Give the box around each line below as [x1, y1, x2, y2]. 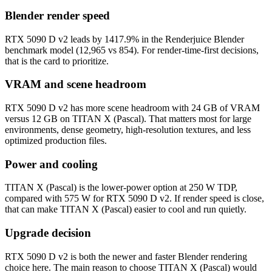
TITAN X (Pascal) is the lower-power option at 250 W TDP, [5, 182, 237, 193]
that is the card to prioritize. [5, 55, 109, 66]
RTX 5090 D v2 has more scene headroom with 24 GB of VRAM [5, 103, 260, 113]
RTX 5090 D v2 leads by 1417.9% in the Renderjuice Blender [5, 33, 244, 44]
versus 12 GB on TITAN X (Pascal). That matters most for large [5, 114, 251, 124]
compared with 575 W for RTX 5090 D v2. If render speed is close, [5, 193, 264, 204]
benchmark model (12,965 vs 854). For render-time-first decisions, [5, 44, 259, 55]
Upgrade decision [5, 226, 91, 240]
